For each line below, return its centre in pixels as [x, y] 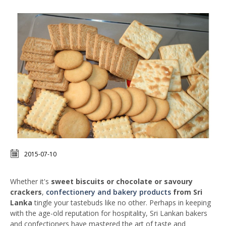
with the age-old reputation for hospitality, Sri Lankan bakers [109, 213]
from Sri [188, 192]
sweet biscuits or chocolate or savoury [122, 182]
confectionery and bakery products [108, 192]
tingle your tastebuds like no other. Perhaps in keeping [123, 203]
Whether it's [31, 182]
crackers [26, 192]
